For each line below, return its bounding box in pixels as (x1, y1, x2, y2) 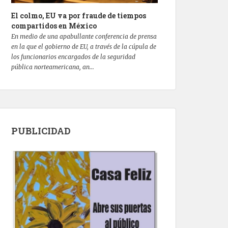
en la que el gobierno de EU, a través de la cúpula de (11, 43, 156, 51)
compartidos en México (11, 21, 97, 31)
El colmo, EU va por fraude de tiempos (11, 11, 146, 21)
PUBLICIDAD (11, 125, 71, 137)
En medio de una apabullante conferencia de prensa (11, 33, 157, 41)
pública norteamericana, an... (11, 63, 94, 71)
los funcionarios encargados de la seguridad (11, 53, 135, 61)
